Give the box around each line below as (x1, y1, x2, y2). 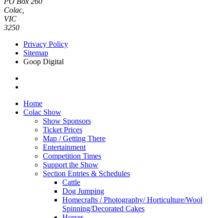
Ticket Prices (43, 125, 82, 134)
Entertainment (43, 143, 86, 151)
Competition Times (43, 151, 101, 160)
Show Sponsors (43, 116, 91, 125)
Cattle (62, 178, 80, 186)
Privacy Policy (23, 39, 68, 48)
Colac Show (23, 108, 61, 116)
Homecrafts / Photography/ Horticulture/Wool (62, 195, 202, 204)
